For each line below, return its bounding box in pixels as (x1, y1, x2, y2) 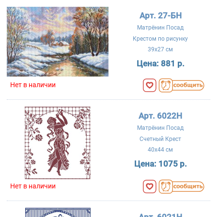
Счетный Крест (139, 135, 182, 142)
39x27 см (148, 46, 173, 53)
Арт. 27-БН (139, 10, 182, 20)
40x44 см (148, 146, 173, 153)
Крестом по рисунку (133, 35, 188, 42)
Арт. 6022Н (139, 110, 183, 121)
